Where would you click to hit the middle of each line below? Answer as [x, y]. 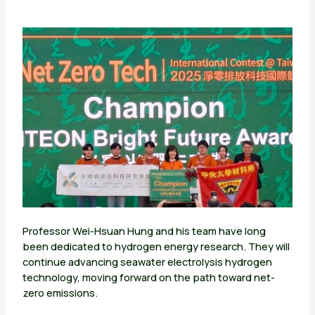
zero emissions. [60, 293]
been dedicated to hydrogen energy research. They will [156, 246]
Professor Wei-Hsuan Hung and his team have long [144, 231]
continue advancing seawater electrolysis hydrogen [147, 262]
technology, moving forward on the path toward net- [148, 277]
